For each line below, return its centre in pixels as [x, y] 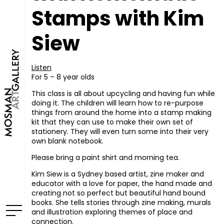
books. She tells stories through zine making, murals [121, 203]
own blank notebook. [67, 141]
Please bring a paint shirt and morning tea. [105, 158]
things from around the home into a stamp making [121, 113]
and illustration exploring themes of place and [112, 212]
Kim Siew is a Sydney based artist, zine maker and [117, 174]
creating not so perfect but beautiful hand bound [118, 193]
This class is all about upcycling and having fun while [123, 94]
